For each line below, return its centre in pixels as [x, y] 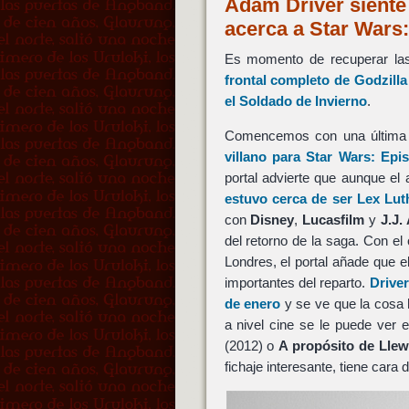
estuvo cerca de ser [291, 198]
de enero [252, 303]
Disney [273, 219]
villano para [265, 156]
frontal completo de [289, 79]
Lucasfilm [334, 219]
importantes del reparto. [297, 282]
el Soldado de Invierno [295, 100]
